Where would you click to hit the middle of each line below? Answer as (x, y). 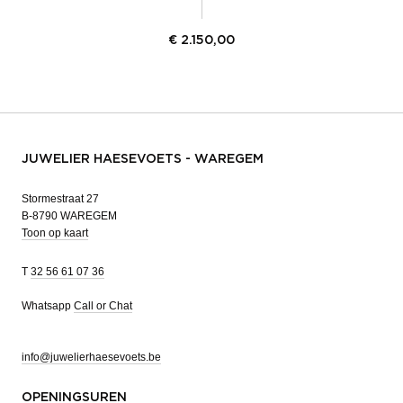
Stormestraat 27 (60, 198)
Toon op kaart (55, 233)
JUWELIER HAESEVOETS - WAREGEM (143, 159)
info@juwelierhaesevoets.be (91, 357)
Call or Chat (103, 305)
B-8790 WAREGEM (69, 215)
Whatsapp (48, 305)
